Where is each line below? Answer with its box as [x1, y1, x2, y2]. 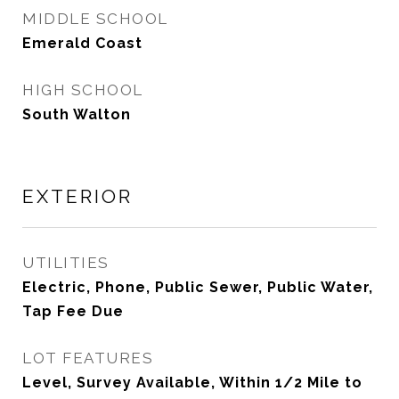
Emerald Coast [22, 35, 142, 52]
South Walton [22, 106, 131, 123]
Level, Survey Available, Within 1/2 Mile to [22, 374, 362, 391]
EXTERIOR [22, 185, 133, 208]
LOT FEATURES [22, 349, 153, 367]
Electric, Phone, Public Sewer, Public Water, [22, 279, 373, 296]
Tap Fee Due [22, 303, 124, 320]
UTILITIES [22, 254, 110, 272]
